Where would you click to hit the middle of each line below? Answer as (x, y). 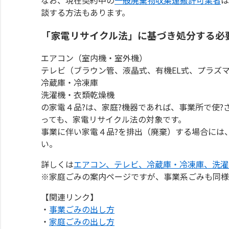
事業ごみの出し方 (82, 209)
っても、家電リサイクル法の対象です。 (113, 119)
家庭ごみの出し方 (82, 222)
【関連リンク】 (70, 197)
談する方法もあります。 (85, 12)
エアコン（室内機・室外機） (94, 58)
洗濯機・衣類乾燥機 (78, 95)
